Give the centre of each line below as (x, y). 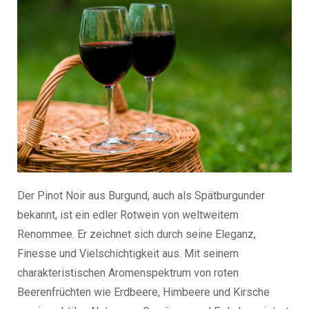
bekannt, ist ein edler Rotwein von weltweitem (128, 215)
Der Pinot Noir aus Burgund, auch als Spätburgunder (141, 195)
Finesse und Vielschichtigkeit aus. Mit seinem (128, 253)
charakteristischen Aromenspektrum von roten (128, 272)
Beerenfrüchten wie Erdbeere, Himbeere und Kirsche (143, 292)
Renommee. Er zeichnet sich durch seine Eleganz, (137, 234)
